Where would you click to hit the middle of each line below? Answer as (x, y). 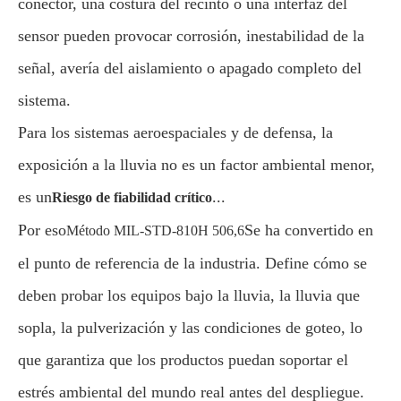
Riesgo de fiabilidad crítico (132, 197)
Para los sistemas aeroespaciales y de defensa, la (175, 132)
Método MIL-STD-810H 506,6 (155, 230)
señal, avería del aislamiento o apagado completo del (190, 68)
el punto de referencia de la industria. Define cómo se (192, 263)
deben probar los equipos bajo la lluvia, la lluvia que (189, 295)
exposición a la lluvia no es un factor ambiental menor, (196, 165)
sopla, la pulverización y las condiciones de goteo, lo (190, 328)
